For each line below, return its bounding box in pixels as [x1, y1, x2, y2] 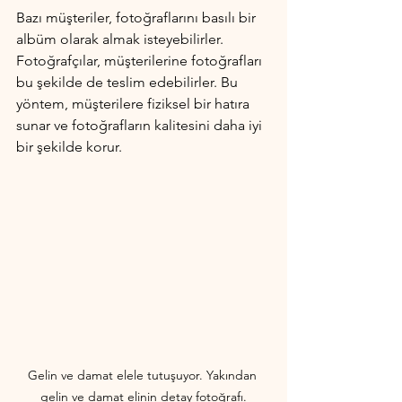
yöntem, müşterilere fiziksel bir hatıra [16, 95, 253, 113]
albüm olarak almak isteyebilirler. [16, 31, 227, 48]
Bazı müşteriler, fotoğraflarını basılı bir [16, 9, 259, 27]
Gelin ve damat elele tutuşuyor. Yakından [27, 366, 260, 383]
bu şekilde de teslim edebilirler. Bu [16, 74, 241, 92]
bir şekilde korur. [16, 138, 122, 156]
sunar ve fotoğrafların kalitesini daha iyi [16, 117, 266, 135]
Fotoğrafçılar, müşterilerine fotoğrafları [16, 52, 266, 70]
